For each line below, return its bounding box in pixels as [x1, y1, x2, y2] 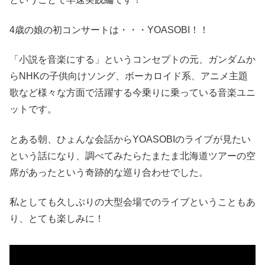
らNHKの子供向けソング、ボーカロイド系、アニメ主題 [9, 71, 248, 82]
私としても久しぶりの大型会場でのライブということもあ [9, 197, 256, 208]
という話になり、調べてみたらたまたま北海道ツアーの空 [9, 150, 256, 161]
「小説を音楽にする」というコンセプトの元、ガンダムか [9, 54, 256, 65]
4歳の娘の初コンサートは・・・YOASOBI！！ [9, 24, 209, 35]
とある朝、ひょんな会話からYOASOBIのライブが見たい [9, 134, 251, 144]
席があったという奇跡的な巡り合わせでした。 [9, 167, 208, 177]
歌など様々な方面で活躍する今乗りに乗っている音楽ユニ [9, 88, 256, 98]
